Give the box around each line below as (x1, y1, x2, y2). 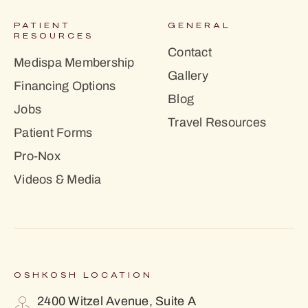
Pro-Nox (14, 147, 60, 166)
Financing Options (14, 77, 116, 96)
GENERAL (168, 21, 231, 31)
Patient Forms (14, 124, 93, 142)
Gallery (168, 67, 208, 85)
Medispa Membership (14, 54, 135, 72)
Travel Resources (168, 113, 266, 132)
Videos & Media (14, 170, 102, 189)
